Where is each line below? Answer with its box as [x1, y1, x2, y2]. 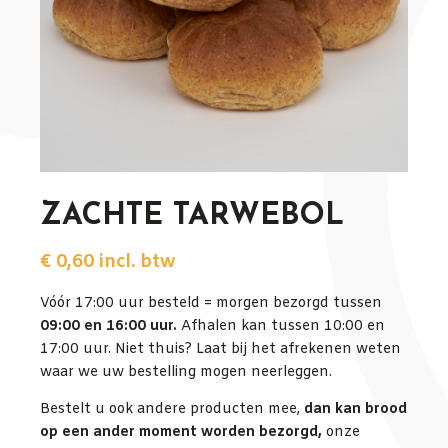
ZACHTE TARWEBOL [40, 201, 344, 233]
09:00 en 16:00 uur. [40, 317, 177, 337]
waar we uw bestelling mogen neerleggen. [40, 363, 332, 383]
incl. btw [99, 250, 175, 275]
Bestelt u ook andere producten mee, [40, 400, 304, 420]
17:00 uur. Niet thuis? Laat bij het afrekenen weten [40, 340, 401, 360]
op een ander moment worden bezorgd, [40, 423, 322, 443]
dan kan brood [304, 400, 407, 420]
